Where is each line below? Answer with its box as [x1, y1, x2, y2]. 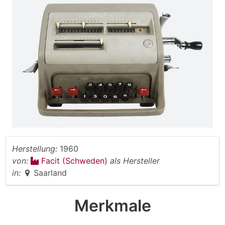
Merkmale [74, 196, 151, 216]
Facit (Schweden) [41, 156, 110, 166]
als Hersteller [110, 156, 160, 166]
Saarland [34, 168, 67, 178]
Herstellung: [12, 144, 57, 154]
